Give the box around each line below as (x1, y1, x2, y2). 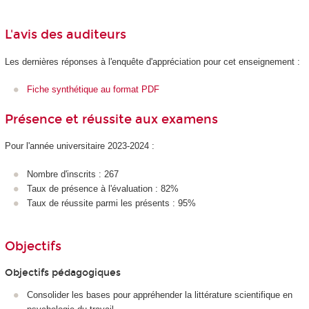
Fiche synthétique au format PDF (27, 84, 159, 95)
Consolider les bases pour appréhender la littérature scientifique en (27, 290, 292, 301)
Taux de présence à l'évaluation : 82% (27, 183, 179, 194)
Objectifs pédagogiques (4, 266, 121, 279)
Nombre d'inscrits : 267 (27, 168, 119, 179)
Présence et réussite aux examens (4, 111, 218, 127)
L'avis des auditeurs (4, 27, 126, 43)
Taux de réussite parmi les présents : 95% (27, 197, 196, 208)
